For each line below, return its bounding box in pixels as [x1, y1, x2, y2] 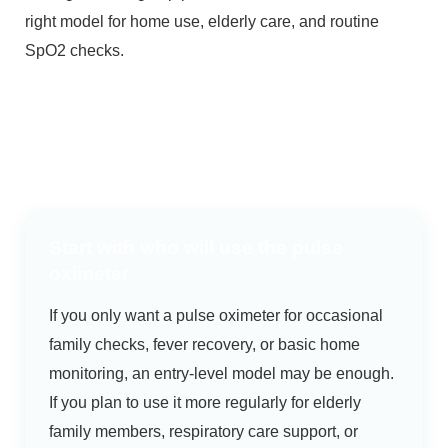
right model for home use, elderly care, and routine [24, 13, 379, 31]
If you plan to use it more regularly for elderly [48, 394, 361, 412]
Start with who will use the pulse [48, 237, 343, 259]
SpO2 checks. [24, 42, 124, 60]
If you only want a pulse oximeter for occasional [48, 307, 383, 325]
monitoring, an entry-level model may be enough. [48, 365, 394, 383]
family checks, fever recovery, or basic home [48, 336, 360, 354]
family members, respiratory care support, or [48, 423, 358, 441]
